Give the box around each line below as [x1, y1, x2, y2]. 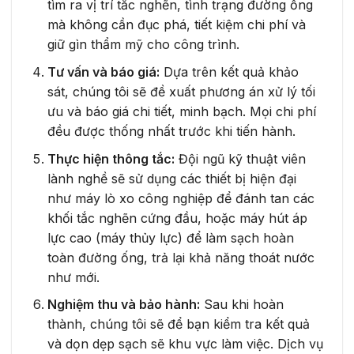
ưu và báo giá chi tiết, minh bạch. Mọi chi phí [47, 103, 316, 119]
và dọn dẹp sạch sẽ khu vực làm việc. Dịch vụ [47, 336, 323, 352]
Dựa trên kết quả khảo [159, 63, 299, 80]
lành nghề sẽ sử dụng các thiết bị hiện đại [47, 170, 296, 186]
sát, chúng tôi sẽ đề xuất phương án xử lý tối [47, 83, 315, 100]
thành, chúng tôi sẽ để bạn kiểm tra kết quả [47, 316, 310, 333]
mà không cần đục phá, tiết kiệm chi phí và [47, 17, 306, 33]
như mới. [47, 269, 100, 285]
